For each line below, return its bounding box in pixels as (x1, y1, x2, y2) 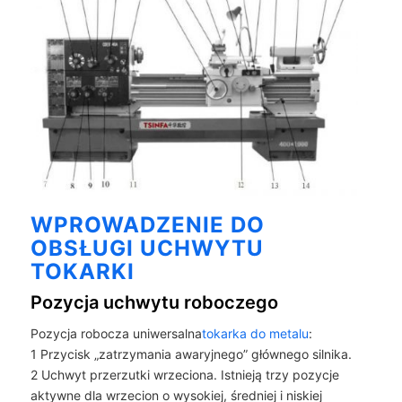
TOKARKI (30, 258, 135, 284)
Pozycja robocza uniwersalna (30, 325, 202, 341)
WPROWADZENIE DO (30, 211, 265, 238)
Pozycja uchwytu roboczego (30, 291, 278, 313)
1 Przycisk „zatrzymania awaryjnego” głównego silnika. (30, 345, 352, 362)
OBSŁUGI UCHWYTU (30, 234, 264, 261)
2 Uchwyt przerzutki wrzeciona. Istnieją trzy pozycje (30, 366, 339, 382)
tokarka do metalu (201, 325, 309, 341)
